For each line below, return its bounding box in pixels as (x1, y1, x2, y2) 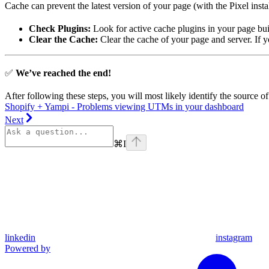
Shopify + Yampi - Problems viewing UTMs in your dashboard (5, 101, 244, 112)
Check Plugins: (29, 23, 91, 34)
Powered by (5, 243, 50, 254)
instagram (216, 232, 252, 243)
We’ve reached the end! (16, 68, 111, 79)
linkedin (5, 232, 35, 243)
